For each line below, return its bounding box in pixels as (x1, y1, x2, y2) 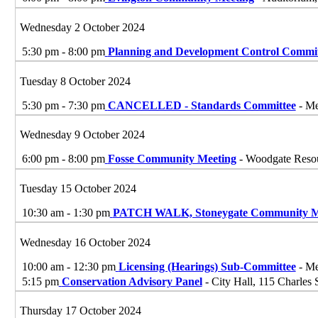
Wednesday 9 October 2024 (19, 128, 145, 141)
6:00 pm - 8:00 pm (21, 153, 105, 165)
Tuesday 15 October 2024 (19, 182, 136, 194)
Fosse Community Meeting (107, 153, 236, 165)
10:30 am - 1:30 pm (21, 206, 110, 219)
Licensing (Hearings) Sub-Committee (118, 260, 296, 273)
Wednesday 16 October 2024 (19, 236, 150, 248)
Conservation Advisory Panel (61, 275, 202, 287)
